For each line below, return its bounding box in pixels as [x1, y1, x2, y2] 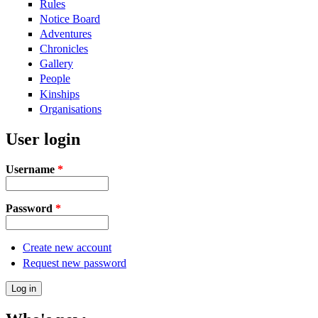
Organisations [40, 102, 102, 115]
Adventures [40, 27, 92, 40]
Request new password [23, 256, 126, 269]
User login [6, 129, 80, 148]
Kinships [40, 87, 79, 100]
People [40, 72, 70, 85]
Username [6, 163, 57, 175]
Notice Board [40, 12, 100, 25]
